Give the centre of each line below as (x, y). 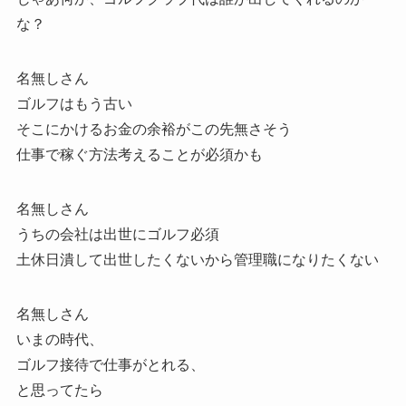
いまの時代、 (59, 339)
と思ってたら (59, 390)
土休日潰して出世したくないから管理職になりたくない (197, 259)
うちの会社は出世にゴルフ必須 (117, 234)
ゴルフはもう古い (74, 103)
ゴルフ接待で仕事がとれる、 (110, 364)
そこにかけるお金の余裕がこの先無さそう (154, 129)
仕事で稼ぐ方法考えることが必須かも (139, 154)
